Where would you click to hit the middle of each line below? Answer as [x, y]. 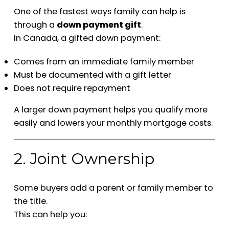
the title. [30, 201]
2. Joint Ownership [84, 159]
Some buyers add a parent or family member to [113, 188]
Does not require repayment [72, 88]
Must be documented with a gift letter [92, 75]
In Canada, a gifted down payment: [87, 38]
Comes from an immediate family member [104, 61]
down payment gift [99, 25]
